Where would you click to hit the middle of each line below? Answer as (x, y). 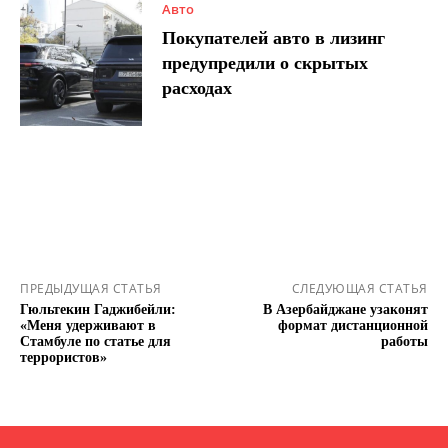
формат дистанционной (352, 325)
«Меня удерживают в (88, 325)
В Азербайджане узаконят (345, 309)
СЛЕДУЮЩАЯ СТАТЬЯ (359, 288)
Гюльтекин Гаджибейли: (98, 309)
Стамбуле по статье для (95, 341)
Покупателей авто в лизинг (274, 38)
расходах (197, 88)
